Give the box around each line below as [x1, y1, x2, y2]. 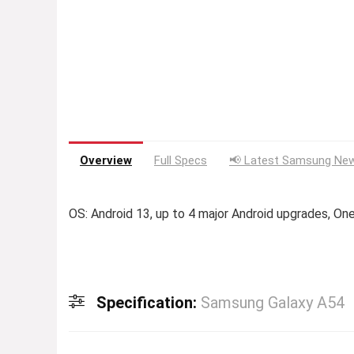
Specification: [96, 293, 201, 313]
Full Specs [154, 153, 207, 168]
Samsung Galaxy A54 [201, 293, 345, 313]
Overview [80, 153, 132, 168]
